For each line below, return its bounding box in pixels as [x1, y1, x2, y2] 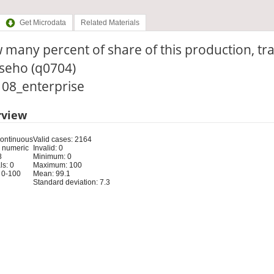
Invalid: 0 [32, 143, 63, 152]
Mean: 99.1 [32, 169, 70, 178]
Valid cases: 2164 [32, 135, 92, 144]
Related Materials [80, 18, 139, 28]
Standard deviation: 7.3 [32, 177, 110, 187]
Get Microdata [19, 18, 66, 28]
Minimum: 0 [32, 152, 72, 161]
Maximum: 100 [32, 160, 82, 169]
